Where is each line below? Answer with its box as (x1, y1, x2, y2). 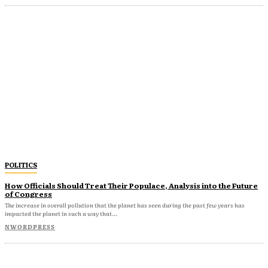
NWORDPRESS (5, 221, 55, 231)
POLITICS (5, 159, 37, 169)
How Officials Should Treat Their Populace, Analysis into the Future (5, 179, 258, 191)
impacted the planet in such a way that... (5, 208, 117, 218)
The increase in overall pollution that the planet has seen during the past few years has (5, 200, 245, 209)
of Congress (5, 188, 52, 199)
